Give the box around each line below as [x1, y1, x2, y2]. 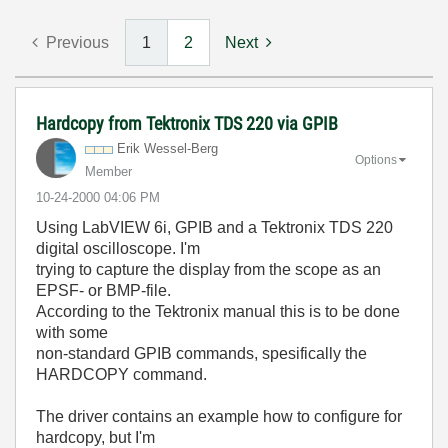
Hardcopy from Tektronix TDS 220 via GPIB [36, 113, 338, 134]
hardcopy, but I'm [36, 429, 155, 446]
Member [85, 164, 132, 179]
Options [355, 152, 397, 167]
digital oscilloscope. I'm [36, 240, 200, 257]
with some [36, 324, 108, 341]
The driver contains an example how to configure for [36, 408, 402, 425]
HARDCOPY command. [36, 366, 207, 383]
